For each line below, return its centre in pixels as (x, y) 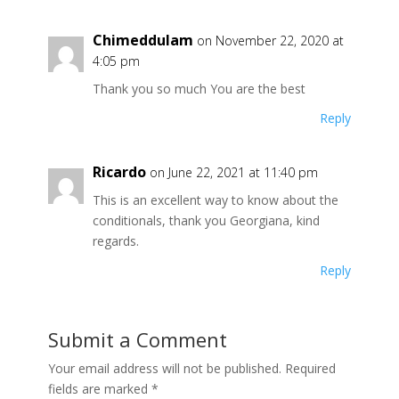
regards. (115, 240)
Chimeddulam (142, 40)
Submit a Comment (137, 339)
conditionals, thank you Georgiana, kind (206, 220)
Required (310, 368)
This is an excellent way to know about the (215, 199)
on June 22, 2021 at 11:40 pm (233, 172)
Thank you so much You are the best (199, 88)
